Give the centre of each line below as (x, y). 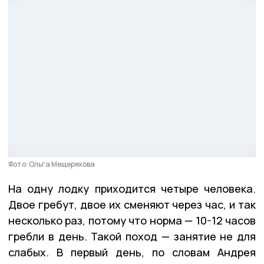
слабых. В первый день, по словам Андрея (132, 252)
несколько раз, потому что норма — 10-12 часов (132, 220)
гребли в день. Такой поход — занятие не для (132, 236)
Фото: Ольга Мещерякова (52, 164)
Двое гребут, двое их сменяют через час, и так (132, 204)
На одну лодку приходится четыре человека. (132, 188)
